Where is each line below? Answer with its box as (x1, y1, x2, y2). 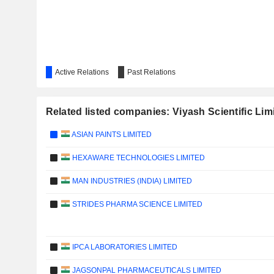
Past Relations (127, 68, 176, 76)
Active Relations (54, 68, 109, 76)
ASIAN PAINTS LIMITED (70, 130, 152, 139)
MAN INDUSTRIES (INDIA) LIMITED (70, 177, 192, 185)
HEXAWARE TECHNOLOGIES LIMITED (70, 154, 205, 162)
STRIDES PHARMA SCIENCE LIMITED (70, 200, 202, 209)
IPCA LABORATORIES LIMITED (70, 243, 177, 251)
